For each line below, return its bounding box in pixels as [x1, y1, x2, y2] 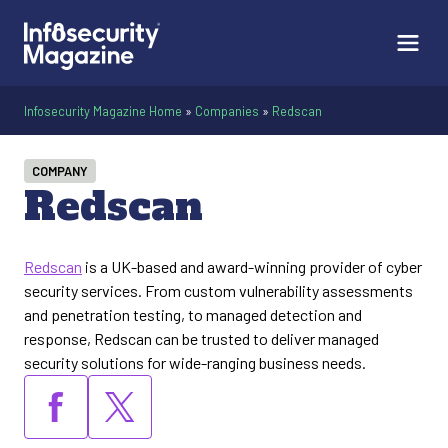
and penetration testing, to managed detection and [24, 305, 362, 324]
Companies [195, 103, 259, 119]
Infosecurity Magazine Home [24, 103, 182, 119]
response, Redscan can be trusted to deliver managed [24, 329, 379, 348]
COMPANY [32, 163, 88, 179]
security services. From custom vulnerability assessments [24, 281, 413, 300]
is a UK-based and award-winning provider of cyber [82, 257, 422, 276]
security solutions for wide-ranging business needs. [24, 353, 366, 372]
